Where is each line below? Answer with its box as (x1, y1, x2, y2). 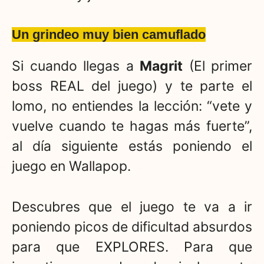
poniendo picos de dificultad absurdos (12, 218, 252, 235)
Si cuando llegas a (12, 58, 140, 75)
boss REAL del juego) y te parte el (12, 78, 252, 95)
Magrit (140, 58, 183, 75)
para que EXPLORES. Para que (12, 238, 252, 255)
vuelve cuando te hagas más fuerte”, (12, 118, 252, 135)
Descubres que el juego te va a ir (12, 198, 252, 215)
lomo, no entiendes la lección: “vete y (12, 98, 252, 115)
